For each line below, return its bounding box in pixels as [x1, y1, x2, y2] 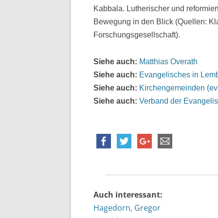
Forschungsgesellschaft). [93, 31, 180, 39]
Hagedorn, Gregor [93, 202, 161, 214]
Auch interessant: [93, 189, 163, 200]
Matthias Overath [139, 57, 198, 66]
